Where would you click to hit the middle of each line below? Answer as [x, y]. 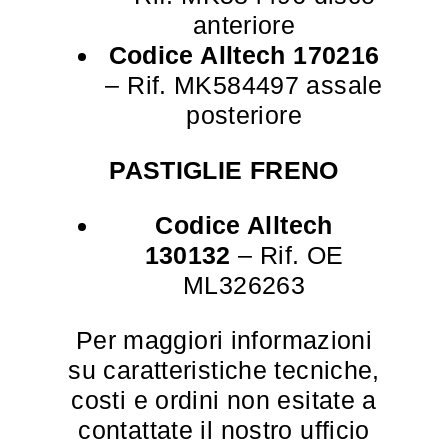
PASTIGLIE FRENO [224, 170]
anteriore [244, 25]
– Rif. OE [287, 255]
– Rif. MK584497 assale [244, 85]
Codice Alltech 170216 [244, 55]
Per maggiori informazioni [224, 340]
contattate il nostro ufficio [224, 430]
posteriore [244, 115]
